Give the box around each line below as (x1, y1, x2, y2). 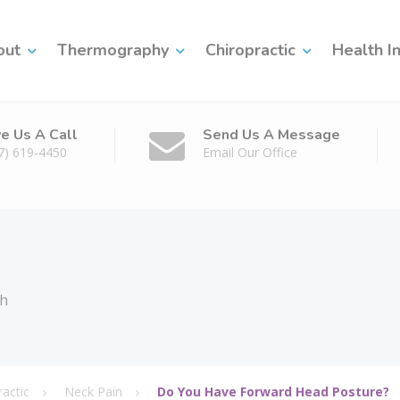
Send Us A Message (203, 125, 340, 145)
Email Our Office (203, 144, 297, 161)
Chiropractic (205, 39, 296, 61)
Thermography (57, 39, 169, 61)
